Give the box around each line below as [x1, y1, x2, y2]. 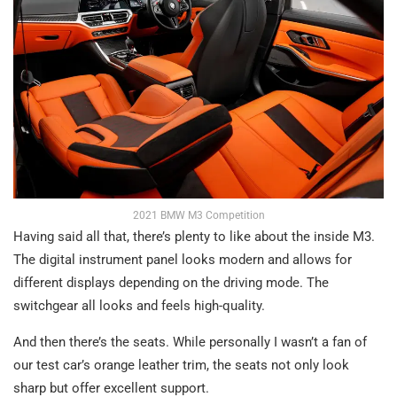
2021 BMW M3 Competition [132, 209, 265, 222]
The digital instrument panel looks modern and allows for [13, 252, 352, 269]
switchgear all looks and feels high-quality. [13, 298, 265, 315]
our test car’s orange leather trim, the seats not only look [13, 357, 349, 374]
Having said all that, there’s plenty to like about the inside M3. [13, 229, 375, 245]
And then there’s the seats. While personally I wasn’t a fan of [13, 334, 367, 351]
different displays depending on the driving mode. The [13, 275, 329, 292]
